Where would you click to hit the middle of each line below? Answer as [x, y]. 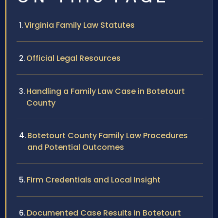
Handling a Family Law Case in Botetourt [106, 91]
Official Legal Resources [73, 58]
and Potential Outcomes [76, 147]
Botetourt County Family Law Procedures [108, 136]
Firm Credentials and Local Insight [94, 180]
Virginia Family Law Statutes [80, 25]
